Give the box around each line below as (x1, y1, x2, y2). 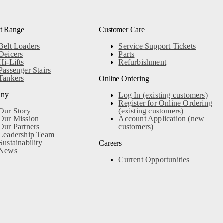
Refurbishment (118, 57, 167, 66)
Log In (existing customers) (118, 90, 208, 99)
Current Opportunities (118, 155, 190, 164)
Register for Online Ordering (118, 98, 213, 107)
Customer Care (99, 25, 145, 34)
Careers (99, 138, 122, 147)
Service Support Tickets (118, 41, 196, 50)
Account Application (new (118, 114, 205, 123)
